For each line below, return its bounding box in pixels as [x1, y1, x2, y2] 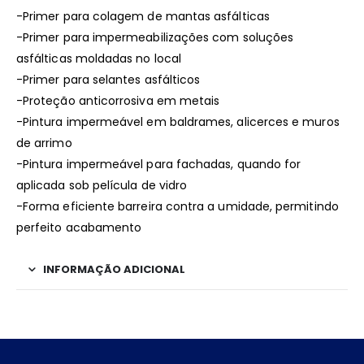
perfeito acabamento [16, 219, 142, 236]
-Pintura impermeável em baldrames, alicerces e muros [16, 113, 340, 130]
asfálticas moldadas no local [16, 50, 181, 67]
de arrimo [16, 134, 72, 151]
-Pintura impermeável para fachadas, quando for [16, 155, 301, 172]
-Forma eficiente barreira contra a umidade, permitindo [16, 197, 339, 214]
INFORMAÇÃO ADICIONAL [43, 261, 185, 277]
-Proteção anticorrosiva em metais [16, 92, 220, 109]
